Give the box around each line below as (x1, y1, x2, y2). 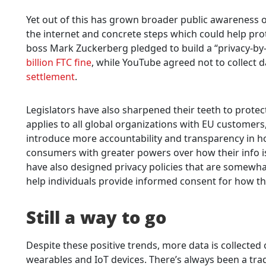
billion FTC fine (26, 55, 91, 69)
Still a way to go (26, 205, 166, 229)
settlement (26, 69, 75, 83)
